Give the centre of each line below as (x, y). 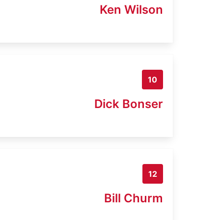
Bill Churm (134, 198)
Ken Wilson (131, 9)
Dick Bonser (129, 104)
